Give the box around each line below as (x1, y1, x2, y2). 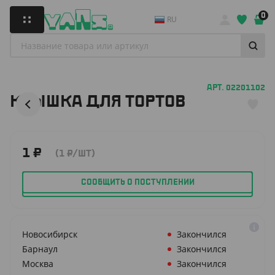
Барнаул (22, 243, 58, 255)
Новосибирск (22, 228, 77, 240)
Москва (22, 258, 53, 269)
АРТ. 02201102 (207, 84, 265, 91)
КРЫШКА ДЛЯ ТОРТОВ (10, 95, 185, 109)
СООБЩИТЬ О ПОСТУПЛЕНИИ (80, 178, 195, 186)
